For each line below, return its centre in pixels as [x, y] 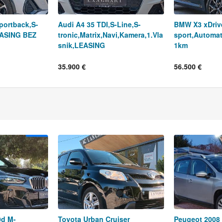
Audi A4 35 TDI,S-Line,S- [99, 24]
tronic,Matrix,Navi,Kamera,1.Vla [111, 34]
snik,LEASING [82, 45]
